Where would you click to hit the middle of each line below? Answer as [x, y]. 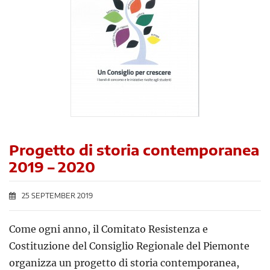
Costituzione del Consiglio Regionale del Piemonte [129, 246]
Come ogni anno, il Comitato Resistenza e [108, 229]
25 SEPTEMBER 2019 [57, 196]
